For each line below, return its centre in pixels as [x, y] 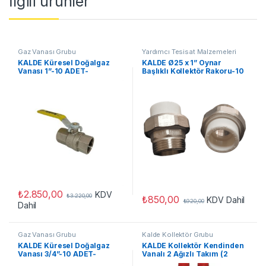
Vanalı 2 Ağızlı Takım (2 [185, 254]
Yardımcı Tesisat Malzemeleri [189, 51]
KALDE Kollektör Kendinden [193, 246]
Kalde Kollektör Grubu [178, 235]
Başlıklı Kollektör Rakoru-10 [193, 71]
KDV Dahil [226, 199]
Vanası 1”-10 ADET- [53, 71]
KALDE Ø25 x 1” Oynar [182, 62]
